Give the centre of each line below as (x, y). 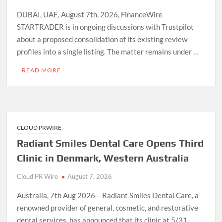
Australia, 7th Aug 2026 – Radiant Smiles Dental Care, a (108, 195)
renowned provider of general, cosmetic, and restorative (108, 207)
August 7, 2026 (90, 176)
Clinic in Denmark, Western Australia (103, 158)
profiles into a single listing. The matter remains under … (108, 51)
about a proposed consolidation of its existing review (102, 39)
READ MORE (42, 70)
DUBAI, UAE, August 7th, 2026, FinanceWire (90, 14)
